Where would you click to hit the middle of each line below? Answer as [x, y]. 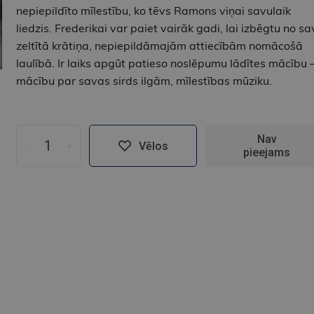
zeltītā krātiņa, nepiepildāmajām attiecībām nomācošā [159, 46]
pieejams [267, 153]
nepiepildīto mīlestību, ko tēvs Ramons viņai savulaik [153, 11]
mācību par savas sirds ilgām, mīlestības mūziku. [144, 81]
